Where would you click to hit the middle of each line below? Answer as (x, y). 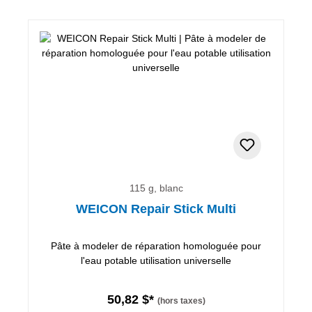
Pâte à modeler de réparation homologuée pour (156, 245)
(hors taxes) (181, 301)
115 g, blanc (156, 188)
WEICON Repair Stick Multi (156, 209)
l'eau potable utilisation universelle (156, 260)
